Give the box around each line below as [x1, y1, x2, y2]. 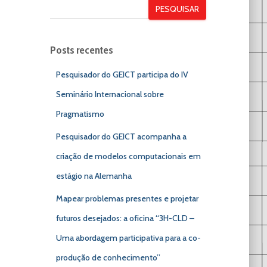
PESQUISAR [156, 4, 199, 14]
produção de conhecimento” [55, 252, 160, 263]
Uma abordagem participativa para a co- [55, 232, 201, 243]
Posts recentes [49, 44, 113, 57]
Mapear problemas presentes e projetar [55, 193, 198, 204]
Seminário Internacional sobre [55, 89, 164, 100]
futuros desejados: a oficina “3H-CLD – [55, 213, 194, 223]
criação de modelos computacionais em [55, 151, 201, 162]
